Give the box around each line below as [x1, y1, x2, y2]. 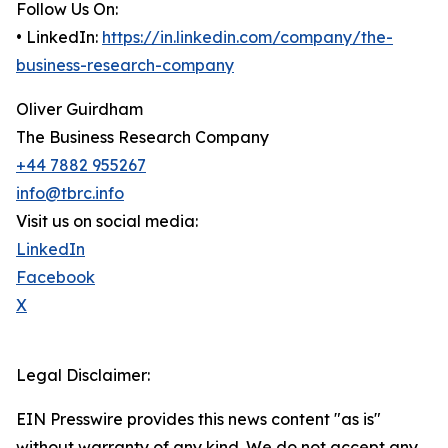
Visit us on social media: [16, 211, 198, 232]
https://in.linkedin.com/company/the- [102, 27, 393, 48]
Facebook [16, 267, 95, 288]
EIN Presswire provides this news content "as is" [16, 409, 381, 430]
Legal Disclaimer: [16, 365, 150, 386]
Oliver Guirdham [16, 99, 143, 120]
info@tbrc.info [16, 183, 124, 204]
